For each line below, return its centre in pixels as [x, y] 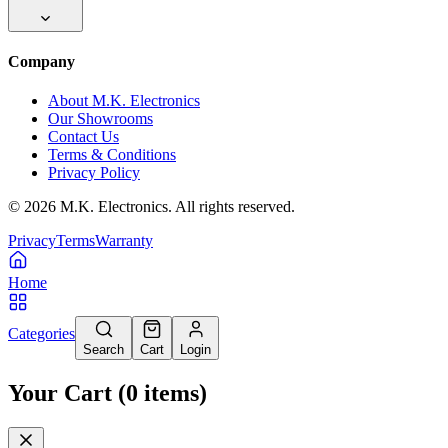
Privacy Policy [94, 173]
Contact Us [83, 137]
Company [41, 61]
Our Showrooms [100, 119]
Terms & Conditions [112, 155]
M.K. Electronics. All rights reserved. [175, 207]
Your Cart [60, 393]
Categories [41, 334]
